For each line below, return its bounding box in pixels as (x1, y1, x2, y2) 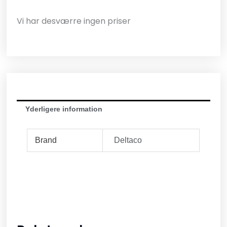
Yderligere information (25, 105, 103, 113)
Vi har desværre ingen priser (17, 15, 131, 27)
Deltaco (113, 135, 142, 144)
